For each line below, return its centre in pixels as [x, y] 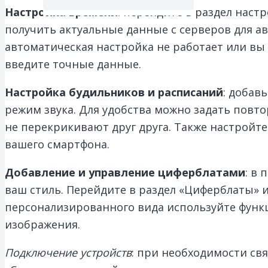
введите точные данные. [73, 64]
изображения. [42, 224]
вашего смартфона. [57, 144]
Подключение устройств [68, 252]
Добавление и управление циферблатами [125, 172]
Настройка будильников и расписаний [114, 92]
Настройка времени [61, 12]
